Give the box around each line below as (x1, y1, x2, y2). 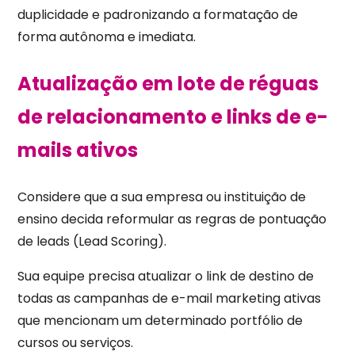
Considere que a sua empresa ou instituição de (17, 187, 307, 206)
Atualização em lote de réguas (17, 70, 319, 97)
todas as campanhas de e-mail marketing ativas (17, 288, 322, 307)
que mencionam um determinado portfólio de (17, 311, 303, 330)
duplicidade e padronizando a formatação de (17, 5, 299, 24)
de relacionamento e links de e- (17, 103, 329, 130)
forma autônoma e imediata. (17, 27, 197, 46)
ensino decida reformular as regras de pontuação (17, 209, 327, 228)
